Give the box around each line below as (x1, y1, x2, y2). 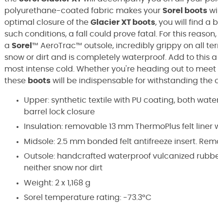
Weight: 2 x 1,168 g (24, 179, 91, 187)
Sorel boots (163, 7, 207, 15)
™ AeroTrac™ (32, 42, 82, 50)
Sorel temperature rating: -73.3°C (24, 193, 151, 201)
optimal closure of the (4, 18, 91, 26)
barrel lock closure (24, 108, 95, 116)
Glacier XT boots (91, 18, 155, 26)
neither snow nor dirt (24, 164, 103, 172)
